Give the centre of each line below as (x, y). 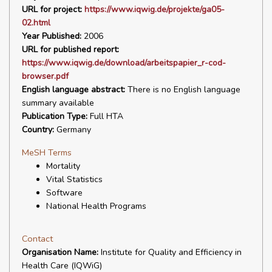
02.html (36, 23)
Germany (73, 130)
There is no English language (183, 90)
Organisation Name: (60, 252)
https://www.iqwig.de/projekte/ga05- (155, 9)
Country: (38, 130)
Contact (37, 239)
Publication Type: (55, 116)
